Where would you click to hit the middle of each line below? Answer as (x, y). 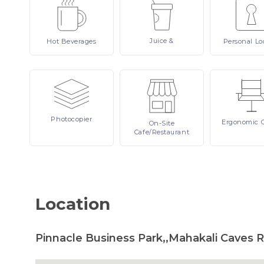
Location (73, 204)
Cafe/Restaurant (162, 132)
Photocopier (72, 119)
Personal (239, 41)
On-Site (162, 123)
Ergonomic (241, 122)
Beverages (79, 41)
